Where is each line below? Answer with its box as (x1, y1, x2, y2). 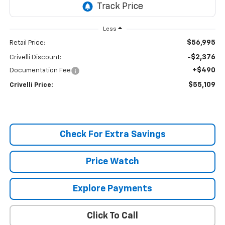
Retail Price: (9, 39, 45, 46)
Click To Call (87, 211, 138, 220)
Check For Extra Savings (59, 130, 166, 139)
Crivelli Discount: (9, 54, 61, 61)
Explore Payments (73, 184, 152, 193)
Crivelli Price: (9, 81, 53, 88)
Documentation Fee (9, 67, 71, 74)
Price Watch (86, 157, 139, 166)
